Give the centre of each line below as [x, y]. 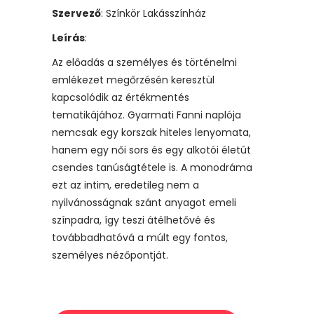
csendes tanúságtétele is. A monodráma [152, 167]
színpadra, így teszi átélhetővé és [134, 220]
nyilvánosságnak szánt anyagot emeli [144, 202]
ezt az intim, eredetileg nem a [125, 185]
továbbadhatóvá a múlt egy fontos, [140, 237]
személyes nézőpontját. [110, 255]
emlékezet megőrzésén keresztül [133, 80]
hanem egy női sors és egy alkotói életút [151, 150]
